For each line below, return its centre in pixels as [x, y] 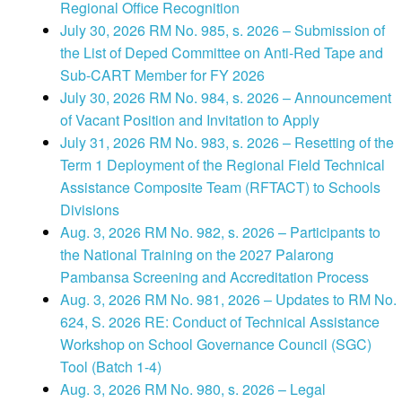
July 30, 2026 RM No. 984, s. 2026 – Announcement [226, 98]
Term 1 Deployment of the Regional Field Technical [223, 165]
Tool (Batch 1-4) [111, 367]
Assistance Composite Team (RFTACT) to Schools [220, 188]
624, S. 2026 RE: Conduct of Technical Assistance [220, 322]
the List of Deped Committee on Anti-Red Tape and [222, 53]
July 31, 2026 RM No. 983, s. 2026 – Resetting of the [227, 143]
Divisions [90, 210]
